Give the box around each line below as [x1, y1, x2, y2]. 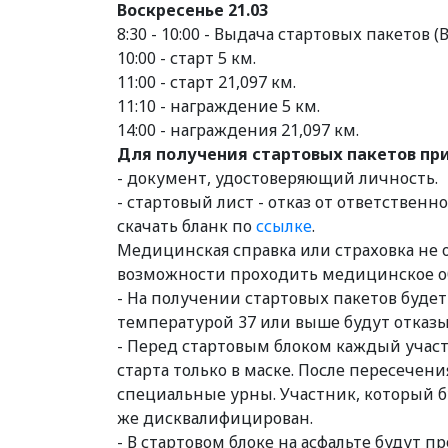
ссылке [256, 215, 312, 237]
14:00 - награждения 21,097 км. [117, 119, 359, 141]
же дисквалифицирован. [117, 407, 313, 429]
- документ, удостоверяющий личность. [117, 167, 438, 189]
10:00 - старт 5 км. [117, 47, 256, 69]
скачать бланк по [117, 215, 256, 237]
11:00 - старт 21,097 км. [117, 71, 296, 93]
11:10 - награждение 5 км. [117, 95, 320, 117]
